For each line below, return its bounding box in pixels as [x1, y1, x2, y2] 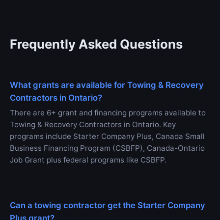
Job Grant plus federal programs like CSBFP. [10, 155, 166, 165]
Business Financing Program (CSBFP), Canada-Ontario [10, 143, 205, 153]
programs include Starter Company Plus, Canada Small [10, 132, 205, 141]
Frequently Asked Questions [10, 36, 183, 52]
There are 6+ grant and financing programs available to [10, 108, 206, 118]
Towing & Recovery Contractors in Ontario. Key [10, 120, 176, 130]
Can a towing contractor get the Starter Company [10, 200, 205, 211]
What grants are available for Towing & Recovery [10, 80, 204, 90]
